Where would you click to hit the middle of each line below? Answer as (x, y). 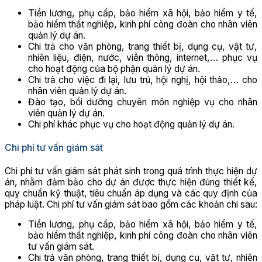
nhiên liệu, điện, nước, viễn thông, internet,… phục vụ (143, 58)
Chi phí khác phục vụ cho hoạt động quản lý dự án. (131, 125)
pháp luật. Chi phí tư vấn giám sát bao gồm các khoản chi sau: (131, 204)
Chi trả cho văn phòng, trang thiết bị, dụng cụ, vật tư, (143, 47)
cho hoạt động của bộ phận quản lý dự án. (114, 69)
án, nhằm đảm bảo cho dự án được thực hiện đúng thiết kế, (131, 182)
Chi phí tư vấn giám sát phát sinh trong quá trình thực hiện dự (131, 171)
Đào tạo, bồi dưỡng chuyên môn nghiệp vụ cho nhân (143, 102)
